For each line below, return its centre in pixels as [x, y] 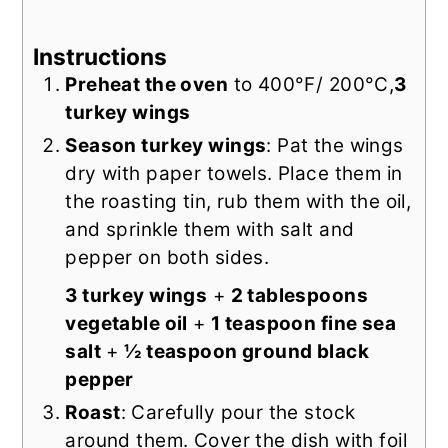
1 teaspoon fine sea [304, 323]
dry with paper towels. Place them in [234, 173]
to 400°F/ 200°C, [311, 84]
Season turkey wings [166, 145]
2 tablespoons [299, 295]
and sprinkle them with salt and [210, 229]
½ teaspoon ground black [247, 351]
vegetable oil [126, 323]
